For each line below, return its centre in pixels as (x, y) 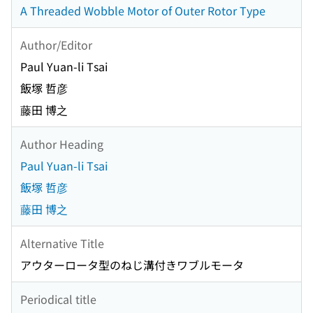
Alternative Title (62, 243)
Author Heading (62, 144)
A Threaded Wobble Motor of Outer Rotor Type (143, 11)
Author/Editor (56, 44)
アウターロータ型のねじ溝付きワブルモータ (132, 265)
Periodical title (58, 299)
